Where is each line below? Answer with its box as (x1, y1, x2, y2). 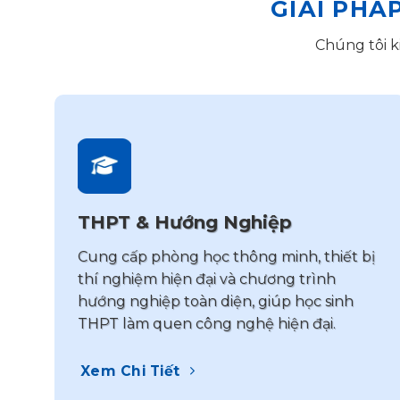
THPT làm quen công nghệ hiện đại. (77, 315, 336, 333)
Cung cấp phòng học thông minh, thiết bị (77, 248, 375, 266)
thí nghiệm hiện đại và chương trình (77, 271, 336, 288)
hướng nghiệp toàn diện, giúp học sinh (77, 293, 354, 311)
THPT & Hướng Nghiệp (77, 212, 292, 234)
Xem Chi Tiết (79, 362, 180, 379)
